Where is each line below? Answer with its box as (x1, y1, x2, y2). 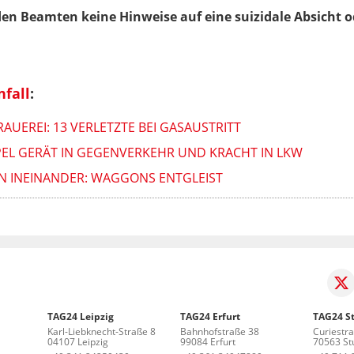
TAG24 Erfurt (180, 309, 240, 323)
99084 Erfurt (180, 334, 235, 348)
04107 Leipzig (47, 334, 109, 348)
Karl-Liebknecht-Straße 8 (47, 324, 156, 338)
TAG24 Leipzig (47, 309, 115, 323)
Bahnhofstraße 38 (180, 324, 259, 338)
